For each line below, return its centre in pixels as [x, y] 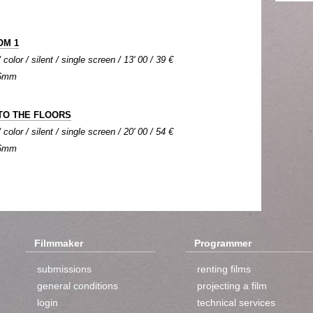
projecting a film [232, 286]
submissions [64, 269]
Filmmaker [59, 243]
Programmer [223, 243]
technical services [236, 303]
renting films [224, 269]
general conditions [78, 286]
